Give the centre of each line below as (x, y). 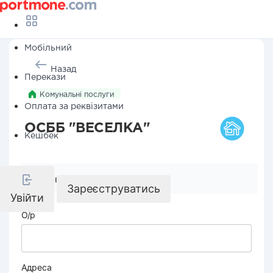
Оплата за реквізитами (74, 107)
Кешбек (41, 136)
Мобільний (48, 48)
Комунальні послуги (77, 95)
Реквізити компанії (78, 179)
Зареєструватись (114, 189)
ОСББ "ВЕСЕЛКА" (87, 129)
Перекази (45, 77)
